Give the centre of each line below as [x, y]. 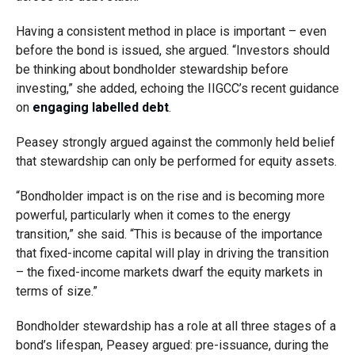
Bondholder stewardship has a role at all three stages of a [176, 326]
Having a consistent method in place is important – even [171, 31]
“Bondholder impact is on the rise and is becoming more [170, 196]
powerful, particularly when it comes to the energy [153, 215]
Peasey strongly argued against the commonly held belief [175, 142]
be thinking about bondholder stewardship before [152, 69]
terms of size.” [56, 291]
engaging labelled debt [100, 107]
